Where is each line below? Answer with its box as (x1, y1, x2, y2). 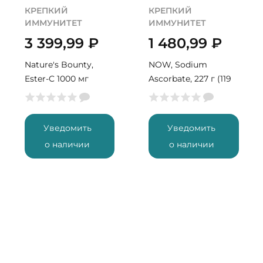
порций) (149, 87, 186, 98)
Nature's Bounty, (24, 59, 93, 70)
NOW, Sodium (149, 59, 208, 70)
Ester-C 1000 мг (24, 73, 89, 84)
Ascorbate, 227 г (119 (149, 73, 232, 84)
